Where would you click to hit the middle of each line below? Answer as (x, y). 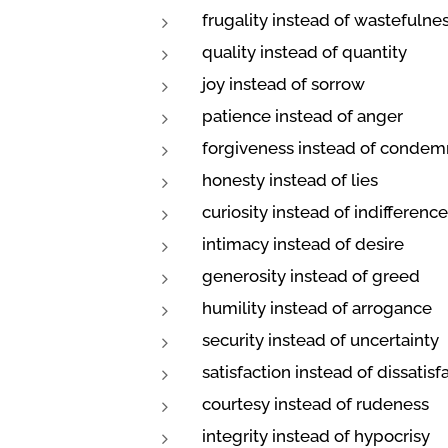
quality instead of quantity (304, 52)
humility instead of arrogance (317, 308)
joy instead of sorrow (283, 84)
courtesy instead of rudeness (315, 404)
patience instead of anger (302, 116)
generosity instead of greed (311, 276)
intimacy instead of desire (303, 244)
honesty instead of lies (290, 180)
